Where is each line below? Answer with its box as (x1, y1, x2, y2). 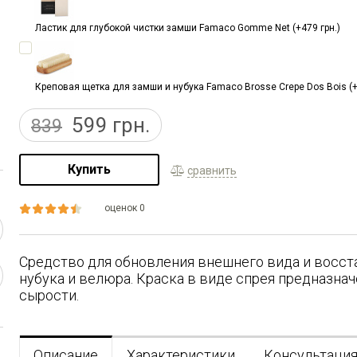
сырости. (19, 287, 79, 304)
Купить (68, 162, 112, 178)
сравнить (187, 163, 237, 177)
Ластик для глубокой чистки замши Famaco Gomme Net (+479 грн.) (35, 22, 340, 34)
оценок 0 (104, 202, 145, 214)
